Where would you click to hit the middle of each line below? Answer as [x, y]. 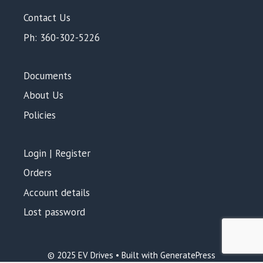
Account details [57, 192]
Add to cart [217, 235]
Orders [38, 173]
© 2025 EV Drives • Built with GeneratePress [131, 255]
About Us [43, 95]
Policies [40, 115]
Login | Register [57, 153]
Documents [48, 75]
